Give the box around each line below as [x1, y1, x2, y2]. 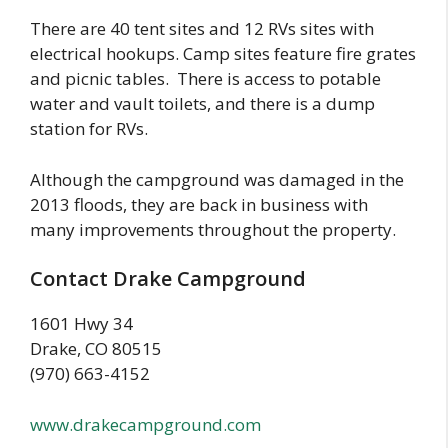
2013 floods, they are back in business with [30, 192, 368, 216]
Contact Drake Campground [30, 265, 306, 293]
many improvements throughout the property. [30, 217, 396, 241]
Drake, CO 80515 [30, 337, 162, 361]
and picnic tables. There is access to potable [30, 67, 381, 91]
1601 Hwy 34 [30, 312, 133, 336]
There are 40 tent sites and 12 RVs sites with [30, 17, 374, 41]
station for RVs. [30, 117, 148, 141]
